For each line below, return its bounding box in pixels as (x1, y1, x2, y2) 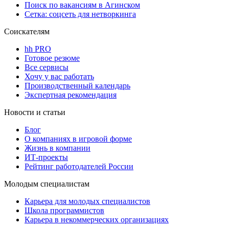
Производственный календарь (25, 81, 130, 90)
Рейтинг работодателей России (25, 162, 133, 171)
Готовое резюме (25, 54, 80, 63)
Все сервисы (25, 63, 68, 72)
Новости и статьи (4, 108, 65, 117)
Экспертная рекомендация (25, 90, 117, 100)
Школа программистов (25, 206, 104, 215)
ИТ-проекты (25, 153, 68, 162)
